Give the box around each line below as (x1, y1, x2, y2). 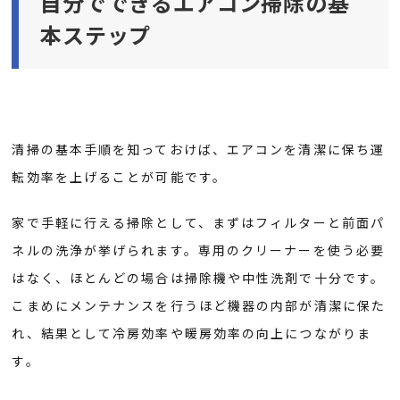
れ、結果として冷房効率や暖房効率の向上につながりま (12, 323, 371, 342)
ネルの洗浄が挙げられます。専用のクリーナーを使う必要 (12, 240, 386, 259)
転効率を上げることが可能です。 (12, 167, 227, 186)
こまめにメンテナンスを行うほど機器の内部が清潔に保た (12, 296, 387, 314)
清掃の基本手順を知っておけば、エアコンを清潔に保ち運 (12, 139, 386, 158)
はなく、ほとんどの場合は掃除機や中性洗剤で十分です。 (12, 268, 386, 287)
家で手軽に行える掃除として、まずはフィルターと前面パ (12, 212, 386, 231)
